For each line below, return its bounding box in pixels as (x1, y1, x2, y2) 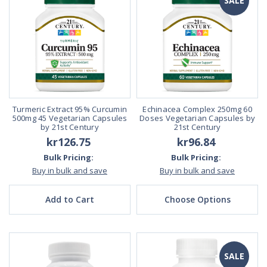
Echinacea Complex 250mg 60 (142, 103, 252, 114)
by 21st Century (41, 121, 99, 132)
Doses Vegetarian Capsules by (139, 112, 255, 123)
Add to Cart (45, 193, 94, 205)
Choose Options (164, 193, 231, 205)
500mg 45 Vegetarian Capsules (12, 112, 128, 123)
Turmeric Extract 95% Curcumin (12, 103, 128, 114)
